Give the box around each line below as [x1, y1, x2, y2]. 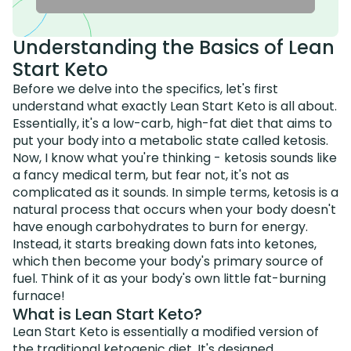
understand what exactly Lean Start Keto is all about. [13, 96, 337, 115]
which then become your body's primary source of [13, 251, 324, 270]
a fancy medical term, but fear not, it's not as [13, 165, 289, 184]
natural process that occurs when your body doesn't [13, 200, 336, 219]
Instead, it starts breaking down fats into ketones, [13, 234, 317, 253]
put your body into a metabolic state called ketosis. [13, 131, 328, 150]
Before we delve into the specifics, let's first [13, 79, 278, 98]
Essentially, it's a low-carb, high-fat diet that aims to [13, 114, 332, 132]
